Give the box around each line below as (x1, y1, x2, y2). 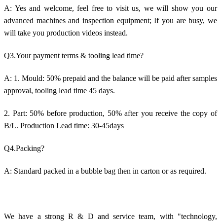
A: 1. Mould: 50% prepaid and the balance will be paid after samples (4, 74, 217, 82)
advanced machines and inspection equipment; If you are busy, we (4, 16, 217, 25)
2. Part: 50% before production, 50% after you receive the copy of (4, 109, 217, 117)
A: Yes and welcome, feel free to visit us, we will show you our (4, 3, 217, 12)
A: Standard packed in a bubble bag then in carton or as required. (4, 166, 206, 175)
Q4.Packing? (4, 144, 44, 152)
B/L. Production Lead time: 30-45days (4, 121, 124, 130)
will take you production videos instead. (4, 28, 128, 37)
